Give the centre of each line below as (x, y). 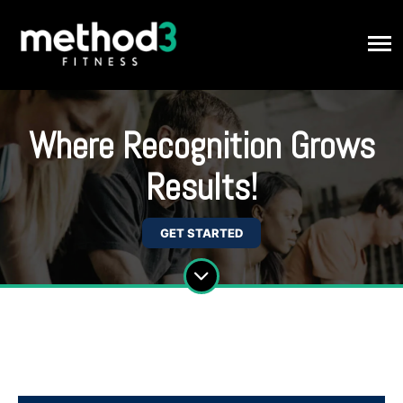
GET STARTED (201, 233)
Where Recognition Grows (201, 146)
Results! (201, 188)
